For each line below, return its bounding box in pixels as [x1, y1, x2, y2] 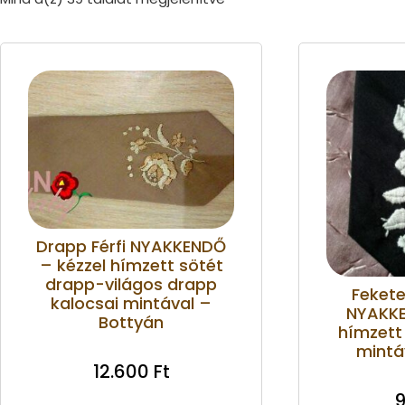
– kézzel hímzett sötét [39, 253, 223, 277]
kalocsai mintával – [51, 291, 212, 315]
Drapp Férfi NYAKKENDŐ [36, 234, 226, 258]
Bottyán [99, 310, 164, 334]
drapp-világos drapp [45, 272, 217, 296]
